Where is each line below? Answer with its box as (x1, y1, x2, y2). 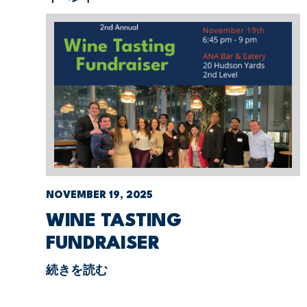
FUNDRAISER (46, 235, 160, 254)
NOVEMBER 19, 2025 (46, 191, 153, 201)
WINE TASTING (46, 212, 182, 231)
